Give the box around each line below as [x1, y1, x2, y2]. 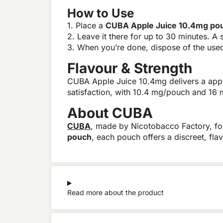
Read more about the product [67, 188, 164, 197]
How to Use [67, 6, 134, 21]
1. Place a [67, 20, 106, 31]
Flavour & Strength [67, 60, 192, 77]
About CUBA [67, 105, 153, 122]
